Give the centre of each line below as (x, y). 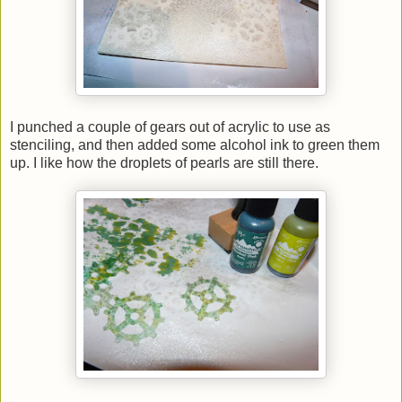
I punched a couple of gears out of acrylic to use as (170, 127)
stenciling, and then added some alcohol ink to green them (195, 144)
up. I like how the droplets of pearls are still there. (164, 162)
